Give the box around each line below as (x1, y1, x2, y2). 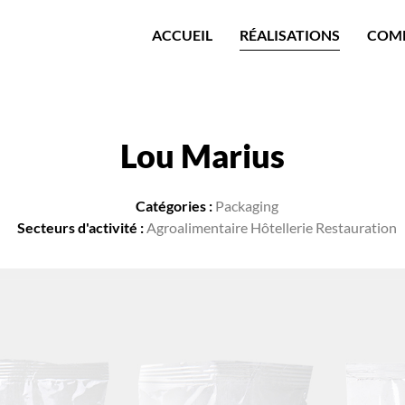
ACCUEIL (151, 25, 212, 43)
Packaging (215, 197, 278, 214)
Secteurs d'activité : (17, 219, 146, 236)
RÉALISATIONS (239, 25, 340, 43)
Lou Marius (120, 136, 285, 175)
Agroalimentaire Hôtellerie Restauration (146, 219, 397, 236)
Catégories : (136, 197, 215, 214)
